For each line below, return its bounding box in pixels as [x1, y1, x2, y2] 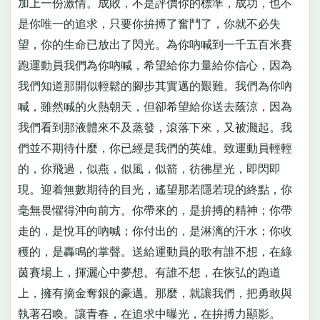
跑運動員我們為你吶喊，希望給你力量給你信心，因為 [17, 59, 292, 72]
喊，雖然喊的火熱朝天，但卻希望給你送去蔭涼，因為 [17, 101, 292, 114]
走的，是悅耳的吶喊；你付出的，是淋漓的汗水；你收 [17, 225, 292, 238]
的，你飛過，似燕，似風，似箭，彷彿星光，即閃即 [17, 163, 281, 176]
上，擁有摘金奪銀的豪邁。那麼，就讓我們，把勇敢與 [17, 287, 292, 300]
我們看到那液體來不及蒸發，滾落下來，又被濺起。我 [17, 121, 292, 134]
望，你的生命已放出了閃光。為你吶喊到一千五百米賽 [17, 39, 292, 51]
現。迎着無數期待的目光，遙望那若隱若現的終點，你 [17, 184, 292, 196]
